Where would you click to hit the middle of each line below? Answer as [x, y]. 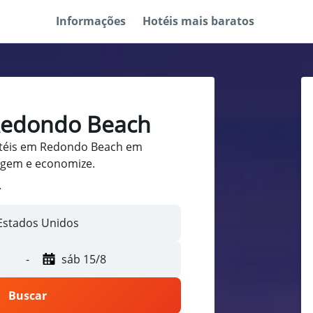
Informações [91, 21]
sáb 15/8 [84, 260]
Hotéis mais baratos [198, 21]
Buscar [28, 296]
